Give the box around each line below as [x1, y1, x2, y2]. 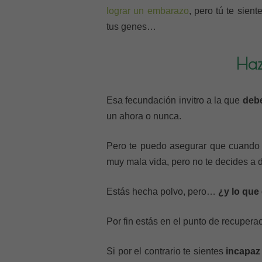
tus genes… [106, 22, 156, 32]
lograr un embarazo [106, 6, 189, 16]
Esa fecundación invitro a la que [106, 95, 243, 105]
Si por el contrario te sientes [106, 246, 226, 256]
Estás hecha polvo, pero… [106, 187, 218, 196]
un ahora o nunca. [106, 111, 181, 121]
